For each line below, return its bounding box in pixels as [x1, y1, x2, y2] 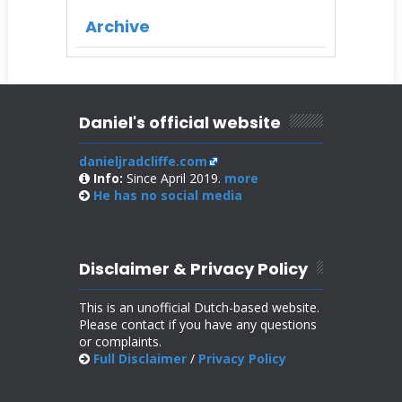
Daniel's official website [78, 110, 281, 134]
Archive [84, 14, 150, 38]
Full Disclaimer [92, 349, 187, 367]
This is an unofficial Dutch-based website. [78, 298, 319, 316]
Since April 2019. [122, 169, 224, 187]
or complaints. [78, 332, 162, 350]
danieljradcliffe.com [78, 152, 207, 170]
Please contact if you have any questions [78, 315, 317, 333]
